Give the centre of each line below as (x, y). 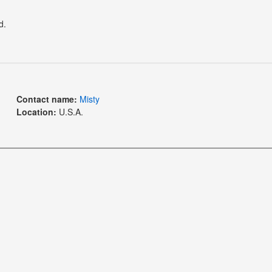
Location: (36, 111)
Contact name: (46, 99)
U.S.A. (70, 111)
